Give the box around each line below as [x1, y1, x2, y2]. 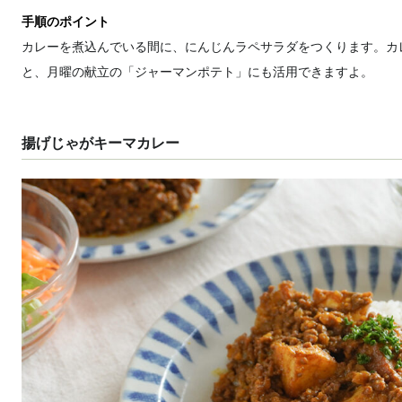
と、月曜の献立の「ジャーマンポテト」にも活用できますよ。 [22, 65, 373, 79]
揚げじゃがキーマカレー [22, 135, 179, 151]
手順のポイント [22, 14, 109, 29]
